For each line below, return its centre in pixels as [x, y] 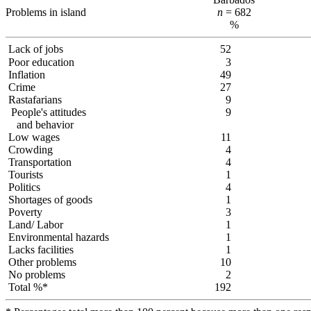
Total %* [28, 287]
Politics [24, 187]
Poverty [25, 212]
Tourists [26, 175]
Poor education [41, 62]
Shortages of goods [50, 200]
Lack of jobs [36, 49]
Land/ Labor [36, 225]
